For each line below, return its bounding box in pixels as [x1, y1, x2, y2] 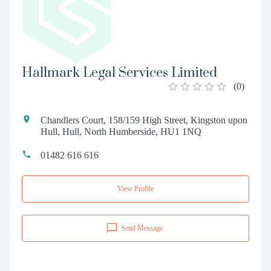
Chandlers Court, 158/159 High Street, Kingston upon [41, 114, 247, 125]
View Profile [117, 184, 154, 193]
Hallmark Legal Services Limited [22, 64, 217, 81]
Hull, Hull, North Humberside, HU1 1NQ [41, 126, 201, 137]
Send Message [121, 223, 163, 232]
